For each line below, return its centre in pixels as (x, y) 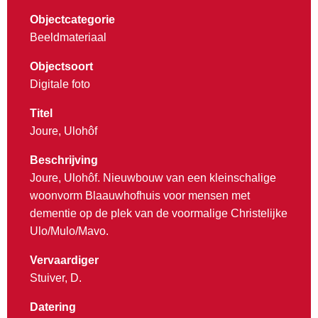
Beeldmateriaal (68, 38)
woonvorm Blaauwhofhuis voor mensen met (140, 196)
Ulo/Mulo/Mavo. (69, 231)
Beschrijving (64, 160)
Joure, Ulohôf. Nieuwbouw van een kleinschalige (153, 178)
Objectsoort (61, 67)
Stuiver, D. (56, 278)
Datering (53, 307)
